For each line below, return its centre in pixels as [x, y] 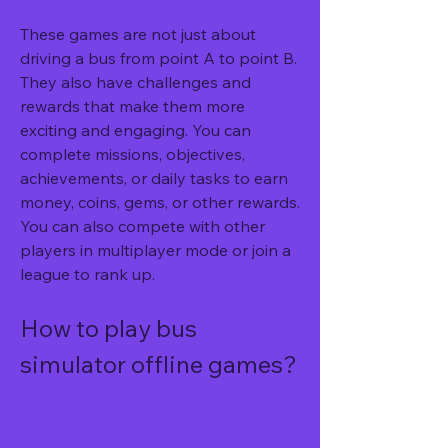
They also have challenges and [135, 82]
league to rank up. [87, 274]
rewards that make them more [132, 106]
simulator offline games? [158, 364]
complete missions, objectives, [132, 154]
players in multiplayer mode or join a [155, 250]
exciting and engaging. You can [135, 130]
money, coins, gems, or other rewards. [160, 202]
